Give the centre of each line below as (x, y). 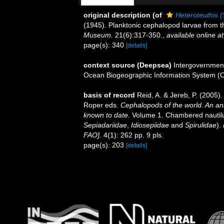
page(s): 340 (105, 45)
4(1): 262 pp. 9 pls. (132, 135)
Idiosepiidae (150, 125)
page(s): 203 (105, 145)
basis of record (109, 95)
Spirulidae (201, 125)
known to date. (107, 115)
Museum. (98, 35)
